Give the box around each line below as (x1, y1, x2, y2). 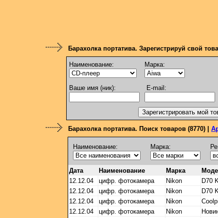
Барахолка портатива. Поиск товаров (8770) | (68, 125, 211, 132)
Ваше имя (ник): (69, 84, 116, 91)
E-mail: (146, 84, 166, 91)
